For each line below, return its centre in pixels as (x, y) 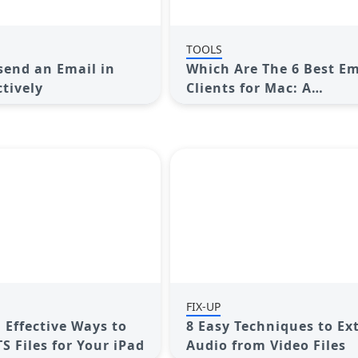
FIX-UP (203, 306)
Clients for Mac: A (249, 88)
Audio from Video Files (266, 345)
